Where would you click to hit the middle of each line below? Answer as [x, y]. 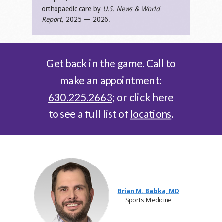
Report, [53, 20]
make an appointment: [111, 80]
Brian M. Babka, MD [148, 191]
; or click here [143, 97]
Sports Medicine [148, 200]
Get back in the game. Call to [111, 63]
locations [151, 114]
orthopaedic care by [72, 9]
